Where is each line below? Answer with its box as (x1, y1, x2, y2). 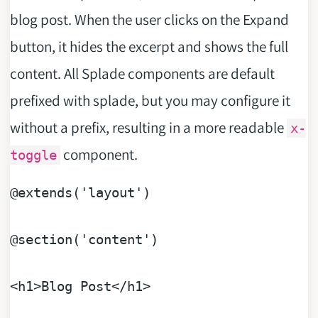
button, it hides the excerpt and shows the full (9, 36, 288, 57)
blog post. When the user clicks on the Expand (9, 9, 289, 30)
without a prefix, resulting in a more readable (9, 117, 287, 138)
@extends (9, 185, 72, 200)
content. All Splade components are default (9, 63, 275, 84)
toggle (9, 148, 57, 163)
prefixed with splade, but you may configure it (9, 90, 290, 111)
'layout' (79, 185, 143, 200)
